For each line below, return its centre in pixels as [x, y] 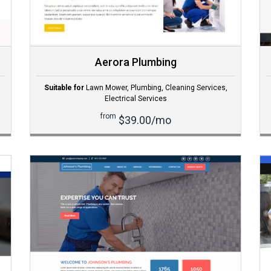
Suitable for [64, 88]
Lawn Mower [106, 88]
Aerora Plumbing [135, 62]
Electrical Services [135, 99]
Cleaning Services [195, 88]
